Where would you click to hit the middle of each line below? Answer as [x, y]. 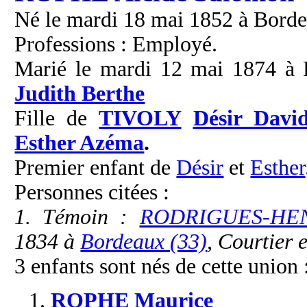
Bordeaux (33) [144, 242]
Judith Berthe [80, 94]
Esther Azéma [79, 143]
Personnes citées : [92, 193]
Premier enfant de [96, 168]
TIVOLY [140, 119]
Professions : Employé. [116, 45]
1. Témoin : [77, 217]
